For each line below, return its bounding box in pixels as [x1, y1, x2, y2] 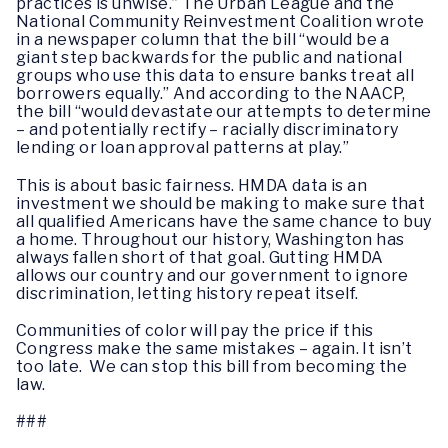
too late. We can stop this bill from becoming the [16, 356, 407, 376]
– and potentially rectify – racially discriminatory [16, 120, 399, 140]
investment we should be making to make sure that [16, 193, 426, 213]
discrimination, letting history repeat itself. [16, 283, 359, 303]
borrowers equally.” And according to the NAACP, [16, 84, 406, 104]
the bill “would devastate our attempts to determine [16, 102, 432, 122]
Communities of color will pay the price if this [16, 320, 374, 340]
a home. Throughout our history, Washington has [16, 229, 405, 249]
